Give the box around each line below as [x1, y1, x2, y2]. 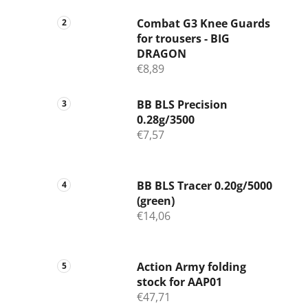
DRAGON [137, 46, 186, 62]
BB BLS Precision [137, 97, 228, 113]
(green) [137, 193, 175, 209]
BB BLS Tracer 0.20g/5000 [137, 178, 272, 194]
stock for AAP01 [137, 274, 222, 290]
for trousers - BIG [137, 31, 230, 47]
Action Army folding [137, 259, 246, 275]
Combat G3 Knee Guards [137, 16, 270, 32]
